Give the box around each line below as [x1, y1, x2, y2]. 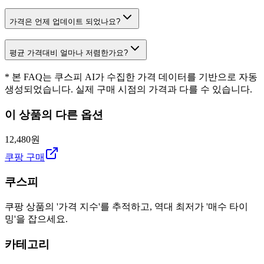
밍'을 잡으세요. [5, 214, 68, 225]
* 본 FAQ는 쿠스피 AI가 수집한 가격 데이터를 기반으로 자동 [5, 72, 258, 82]
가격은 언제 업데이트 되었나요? [9, 16, 120, 26]
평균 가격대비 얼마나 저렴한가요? [9, 48, 128, 58]
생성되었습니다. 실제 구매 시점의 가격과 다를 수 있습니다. [5, 84, 252, 95]
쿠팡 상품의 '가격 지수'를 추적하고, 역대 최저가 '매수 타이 [5, 202, 248, 212]
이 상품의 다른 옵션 [5, 108, 103, 121]
